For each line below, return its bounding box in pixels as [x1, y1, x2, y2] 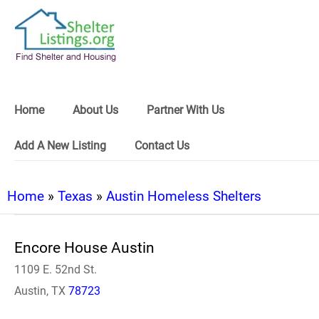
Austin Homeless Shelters [106, 188, 261, 204]
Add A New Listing [14, 139, 106, 152]
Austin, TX [14, 284, 68, 298]
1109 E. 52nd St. [14, 263, 97, 276]
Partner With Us [147, 103, 224, 117]
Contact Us [135, 139, 189, 152]
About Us [73, 103, 118, 117]
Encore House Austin [14, 239, 155, 256]
